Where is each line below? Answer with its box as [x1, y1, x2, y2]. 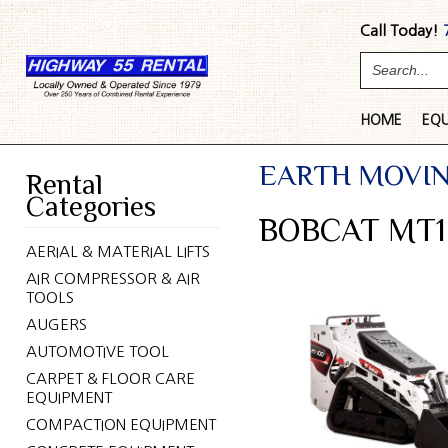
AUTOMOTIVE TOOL [25, 344, 169, 359]
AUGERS [25, 317, 87, 332]
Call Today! [360, 23, 440, 38]
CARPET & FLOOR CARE [25, 371, 195, 386]
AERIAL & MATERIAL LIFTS [25, 244, 210, 259]
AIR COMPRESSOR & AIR [25, 271, 200, 286]
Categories [25, 190, 156, 222]
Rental [25, 168, 103, 200]
